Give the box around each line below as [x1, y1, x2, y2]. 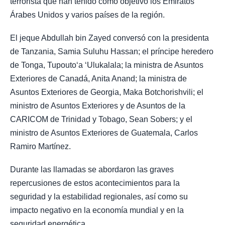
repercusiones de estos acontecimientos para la [10, 179, 180, 188]
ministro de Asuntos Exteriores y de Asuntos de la [10, 101, 185, 110]
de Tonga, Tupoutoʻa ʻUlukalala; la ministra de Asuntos [10, 61, 203, 70]
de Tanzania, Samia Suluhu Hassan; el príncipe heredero [10, 47, 213, 56]
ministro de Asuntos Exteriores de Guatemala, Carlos [10, 129, 198, 138]
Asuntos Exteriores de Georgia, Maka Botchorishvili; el [10, 88, 203, 97]
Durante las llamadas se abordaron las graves [10, 165, 174, 174]
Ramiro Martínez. [10, 142, 71, 151]
